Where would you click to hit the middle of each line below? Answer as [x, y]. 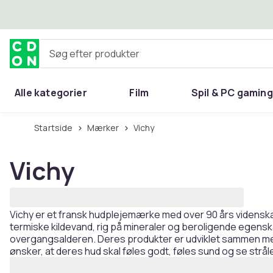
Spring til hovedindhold [82, 14]
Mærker [107, 128]
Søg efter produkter [84, 58]
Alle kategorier [51, 93]
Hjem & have [45, 122]
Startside [56, 128]
